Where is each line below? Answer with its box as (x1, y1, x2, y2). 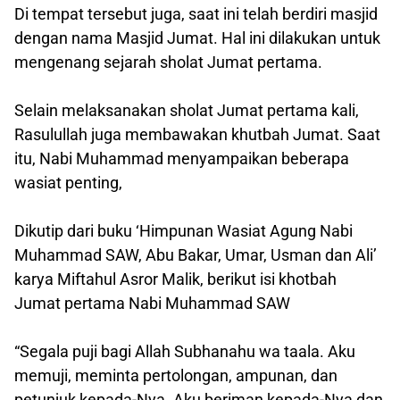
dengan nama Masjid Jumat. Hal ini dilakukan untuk (14, 28, 380, 47)
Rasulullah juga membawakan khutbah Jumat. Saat (14, 124, 380, 144)
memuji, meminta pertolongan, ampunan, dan (14, 365, 337, 385)
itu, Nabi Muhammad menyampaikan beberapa (14, 148, 349, 168)
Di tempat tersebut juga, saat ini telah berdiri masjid (14, 4, 378, 23)
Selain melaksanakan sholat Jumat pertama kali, (14, 100, 359, 120)
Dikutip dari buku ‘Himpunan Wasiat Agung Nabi (14, 221, 353, 240)
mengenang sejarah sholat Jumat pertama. (14, 52, 322, 71)
